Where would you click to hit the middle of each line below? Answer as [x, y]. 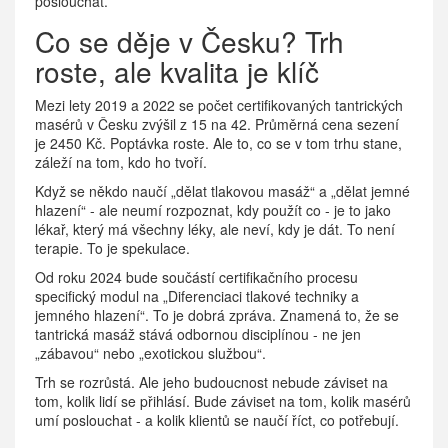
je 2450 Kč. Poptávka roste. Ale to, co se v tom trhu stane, [218, 143]
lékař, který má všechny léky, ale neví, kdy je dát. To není [215, 229]
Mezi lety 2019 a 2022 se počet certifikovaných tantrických [219, 105]
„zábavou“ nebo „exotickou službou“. [150, 353]
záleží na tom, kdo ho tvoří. [121, 162]
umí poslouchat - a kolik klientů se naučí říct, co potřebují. [217, 420]
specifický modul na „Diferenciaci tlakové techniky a [197, 296]
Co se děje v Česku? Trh [189, 41]
